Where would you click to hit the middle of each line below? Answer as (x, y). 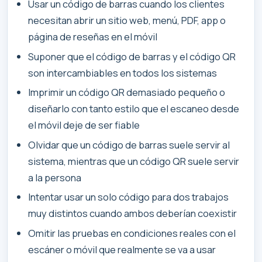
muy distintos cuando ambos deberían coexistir (133, 213)
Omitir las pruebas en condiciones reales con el (132, 233)
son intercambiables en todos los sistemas (123, 73)
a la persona (55, 177)
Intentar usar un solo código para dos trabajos (129, 197)
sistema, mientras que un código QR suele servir (134, 161)
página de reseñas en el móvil (93, 37)
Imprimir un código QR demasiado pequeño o (127, 92)
